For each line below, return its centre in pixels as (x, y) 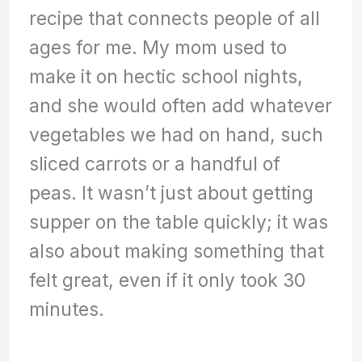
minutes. (67, 309)
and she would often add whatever (181, 105)
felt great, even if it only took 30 (168, 280)
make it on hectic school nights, (166, 76)
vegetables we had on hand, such (177, 134)
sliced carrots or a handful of (155, 163)
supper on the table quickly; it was (179, 221)
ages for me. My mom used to (158, 47)
